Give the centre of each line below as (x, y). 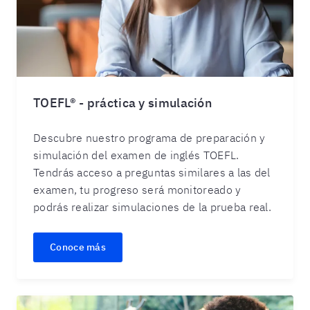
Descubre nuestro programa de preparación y (149, 138)
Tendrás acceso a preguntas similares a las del (152, 172)
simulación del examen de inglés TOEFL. (136, 155)
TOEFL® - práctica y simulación (122, 103)
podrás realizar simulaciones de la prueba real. (153, 207)
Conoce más (78, 247)
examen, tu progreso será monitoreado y (137, 190)
